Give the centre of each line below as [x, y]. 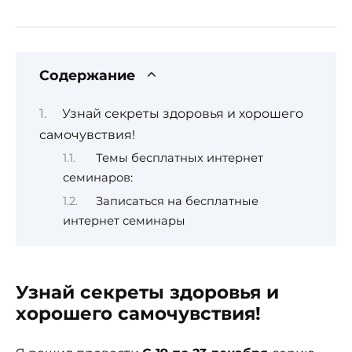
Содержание [87, 75]
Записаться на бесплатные [177, 201]
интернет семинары [124, 220]
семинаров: [98, 178]
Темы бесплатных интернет [179, 158]
